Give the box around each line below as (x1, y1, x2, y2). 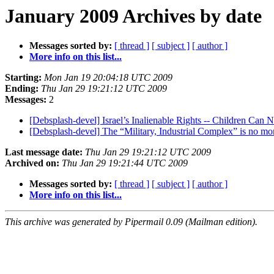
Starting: (5, 72, 42, 83)
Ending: (5, 83, 39, 94)
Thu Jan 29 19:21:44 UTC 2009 (62, 158, 188, 169)
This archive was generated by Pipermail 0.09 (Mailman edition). (5, 217, 257, 228)
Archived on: (5, 158, 59, 169)
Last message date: (5, 147, 83, 158)
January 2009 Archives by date (5, 5, 262, 27)
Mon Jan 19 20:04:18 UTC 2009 (44, 72, 172, 83)
